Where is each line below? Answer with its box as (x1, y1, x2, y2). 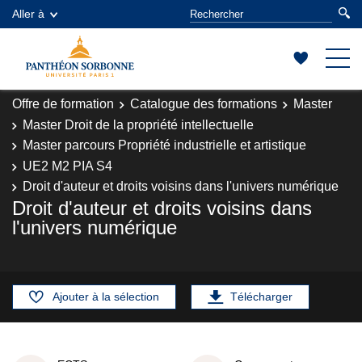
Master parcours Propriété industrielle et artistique (23, 138, 306, 152)
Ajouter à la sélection (53, 289, 159, 303)
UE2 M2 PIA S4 (23, 158, 112, 173)
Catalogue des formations (130, 97, 277, 111)
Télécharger (230, 289, 293, 303)
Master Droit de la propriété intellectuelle (23, 117, 254, 132)
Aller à (12, 7, 44, 20)
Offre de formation (12, 97, 114, 111)
